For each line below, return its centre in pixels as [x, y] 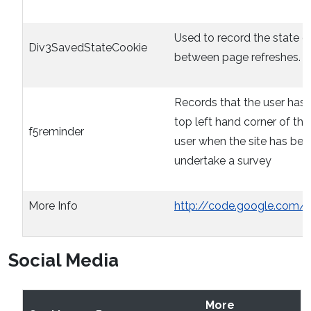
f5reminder [56, 131]
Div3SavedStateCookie [88, 47]
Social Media [64, 260]
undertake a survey [223, 160]
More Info [53, 205]
